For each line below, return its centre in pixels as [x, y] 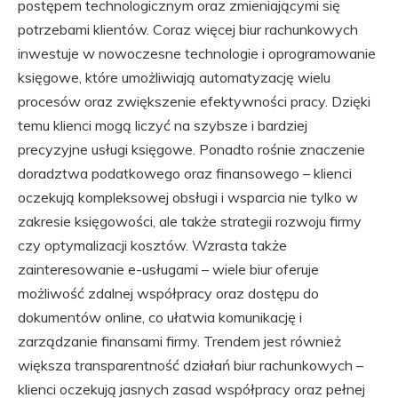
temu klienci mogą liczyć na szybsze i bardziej [163, 125]
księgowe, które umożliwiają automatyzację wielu [174, 77]
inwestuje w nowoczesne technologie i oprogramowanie [197, 53]
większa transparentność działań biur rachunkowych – [191, 365]
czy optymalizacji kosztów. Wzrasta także [152, 245]
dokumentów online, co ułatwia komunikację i [160, 317]
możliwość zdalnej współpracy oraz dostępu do [168, 293]
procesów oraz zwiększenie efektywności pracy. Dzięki [194, 101]
